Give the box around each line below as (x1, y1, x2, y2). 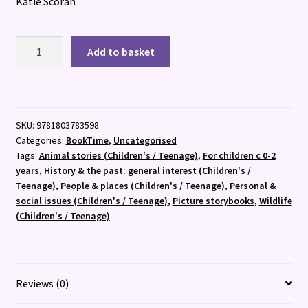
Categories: (15, 133, 66, 146)
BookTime (65, 133, 109, 146)
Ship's (14, 54, 43, 69)
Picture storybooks (172, 194, 254, 207)
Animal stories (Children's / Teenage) (38, 148, 198, 162)
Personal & (229, 179, 276, 192)
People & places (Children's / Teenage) (60, 179, 225, 192)
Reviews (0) (15, 276, 69, 290)
